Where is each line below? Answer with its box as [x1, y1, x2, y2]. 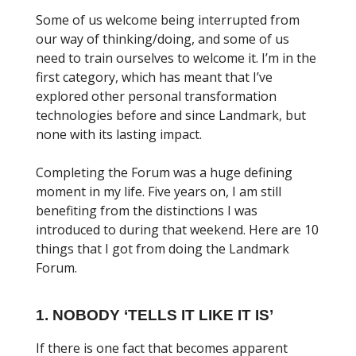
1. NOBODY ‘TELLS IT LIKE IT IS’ [36, 306, 273, 323]
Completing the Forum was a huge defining [36, 163, 292, 181]
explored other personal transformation [36, 87, 277, 105]
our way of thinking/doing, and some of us [36, 29, 289, 48]
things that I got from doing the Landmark [36, 239, 289, 257]
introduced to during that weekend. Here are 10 [36, 220, 319, 238]
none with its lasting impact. [36, 125, 202, 143]
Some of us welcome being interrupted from [36, 10, 300, 29]
